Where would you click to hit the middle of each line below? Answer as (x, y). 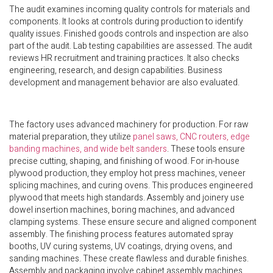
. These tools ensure (206, 149)
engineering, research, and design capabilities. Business (116, 71)
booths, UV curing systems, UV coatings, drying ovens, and (121, 247)
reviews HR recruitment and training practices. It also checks (124, 58)
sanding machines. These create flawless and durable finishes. (129, 259)
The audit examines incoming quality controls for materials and (129, 10)
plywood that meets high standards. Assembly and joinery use (127, 198)
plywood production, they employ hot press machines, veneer (127, 174)
